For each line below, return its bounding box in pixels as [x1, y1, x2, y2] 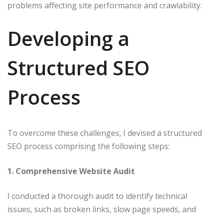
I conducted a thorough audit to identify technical [7, 190, 187, 201]
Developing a [7, 24, 130, 52]
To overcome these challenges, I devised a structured [7, 127, 202, 138]
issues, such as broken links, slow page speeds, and [7, 203, 196, 215]
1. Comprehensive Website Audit [7, 165, 135, 176]
